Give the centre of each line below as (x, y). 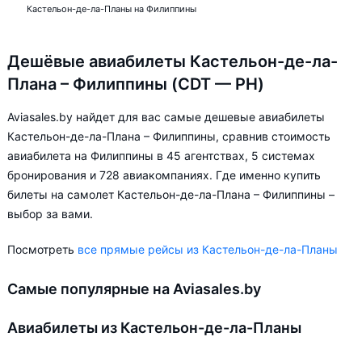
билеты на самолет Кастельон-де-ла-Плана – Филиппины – (171, 194)
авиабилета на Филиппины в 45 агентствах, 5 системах (161, 156)
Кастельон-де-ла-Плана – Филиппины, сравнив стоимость (169, 136)
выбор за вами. (50, 214)
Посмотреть (42, 249)
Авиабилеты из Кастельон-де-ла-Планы (154, 328)
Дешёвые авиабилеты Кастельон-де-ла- (173, 61)
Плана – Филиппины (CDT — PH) (136, 84)
